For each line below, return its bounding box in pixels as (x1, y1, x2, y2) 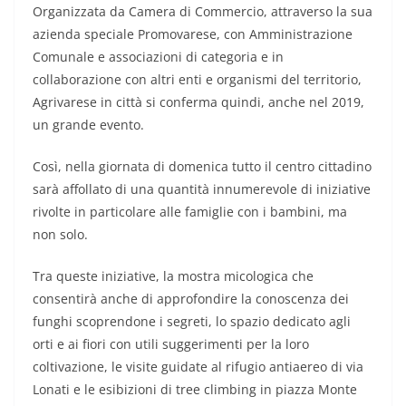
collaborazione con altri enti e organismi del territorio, (33, 70, 362, 88)
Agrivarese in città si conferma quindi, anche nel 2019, (33, 92, 364, 111)
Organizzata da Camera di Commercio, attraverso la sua (33, 2, 372, 20)
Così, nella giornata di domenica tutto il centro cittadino (33, 157, 372, 175)
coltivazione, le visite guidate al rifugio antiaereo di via (33, 357, 363, 375)
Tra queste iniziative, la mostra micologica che (33, 266, 314, 285)
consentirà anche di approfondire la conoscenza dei (33, 289, 349, 307)
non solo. (33, 225, 88, 243)
